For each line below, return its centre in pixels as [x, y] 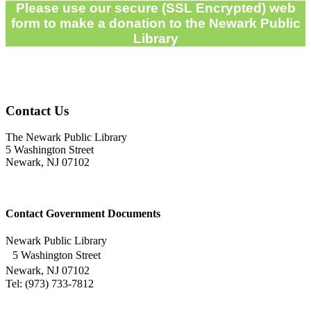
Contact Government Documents [83, 213]
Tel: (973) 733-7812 [50, 283]
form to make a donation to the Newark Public [155, 24]
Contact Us [37, 110]
